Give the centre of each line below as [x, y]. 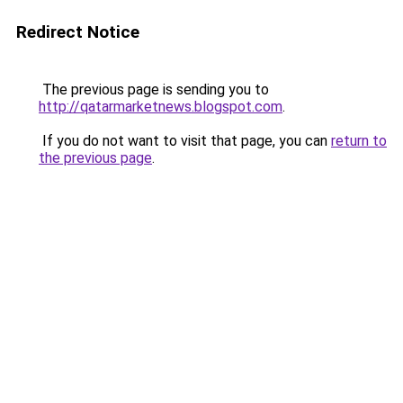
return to [359, 141]
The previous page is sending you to [154, 90]
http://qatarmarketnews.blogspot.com [161, 107]
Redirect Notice [78, 32]
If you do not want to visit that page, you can [185, 141]
